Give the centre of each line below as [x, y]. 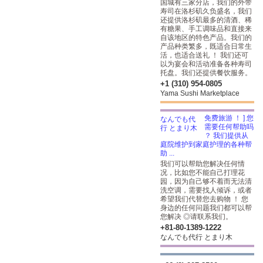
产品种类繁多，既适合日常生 [206, 46]
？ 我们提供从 [226, 136]
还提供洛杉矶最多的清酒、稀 [206, 20]
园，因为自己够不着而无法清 [206, 181]
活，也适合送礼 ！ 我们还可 [204, 55]
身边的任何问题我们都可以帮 [206, 208]
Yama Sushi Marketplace [200, 93]
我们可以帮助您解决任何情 [203, 164]
